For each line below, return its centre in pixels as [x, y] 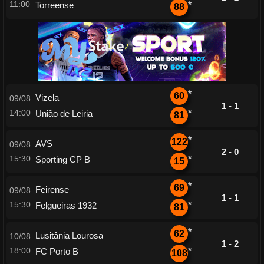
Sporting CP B [63, 159]
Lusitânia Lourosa [69, 235]
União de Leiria [64, 113]
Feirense [52, 189]
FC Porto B [57, 251]
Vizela [47, 98]
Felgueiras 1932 [66, 205]
